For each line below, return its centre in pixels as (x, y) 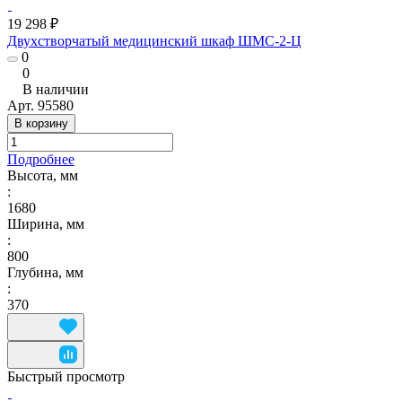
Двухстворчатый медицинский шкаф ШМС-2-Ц (154, 40)
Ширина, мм (46, 223)
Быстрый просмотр (66, 376)
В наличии (56, 89)
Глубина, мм (45, 272)
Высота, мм (43, 175)
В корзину (41, 123)
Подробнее (41, 159)
